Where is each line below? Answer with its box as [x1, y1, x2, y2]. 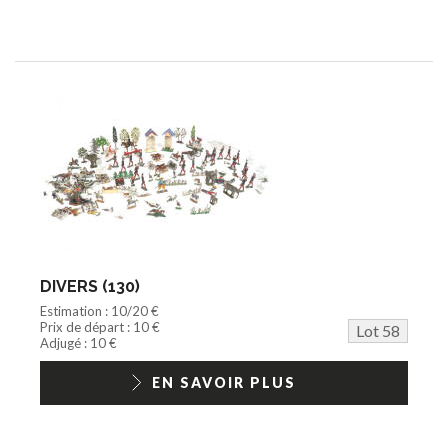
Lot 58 [356, 320, 400, 340]
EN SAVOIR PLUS [152, 373, 296, 391]
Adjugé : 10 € [40, 334, 117, 351]
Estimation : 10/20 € [40, 302, 159, 319]
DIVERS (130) [40, 276, 140, 296]
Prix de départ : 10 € [40, 318, 160, 335]
